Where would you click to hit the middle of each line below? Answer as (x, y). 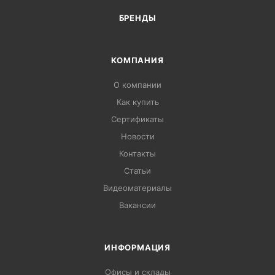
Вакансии (137, 205)
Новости (137, 136)
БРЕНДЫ (137, 17)
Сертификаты (137, 119)
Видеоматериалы (137, 188)
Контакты (137, 153)
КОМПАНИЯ (137, 60)
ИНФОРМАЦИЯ (137, 247)
